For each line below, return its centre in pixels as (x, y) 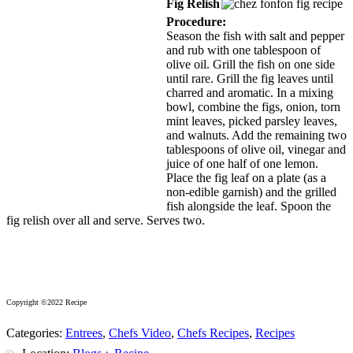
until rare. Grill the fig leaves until (250, 79)
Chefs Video (140, 333)
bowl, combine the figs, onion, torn (253, 107)
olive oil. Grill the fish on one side (251, 65)
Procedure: (196, 22)
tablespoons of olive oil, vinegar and (256, 150)
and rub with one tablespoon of (243, 50)
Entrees (84, 333)
